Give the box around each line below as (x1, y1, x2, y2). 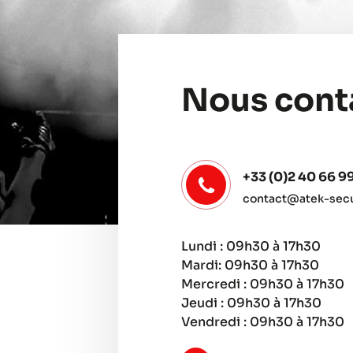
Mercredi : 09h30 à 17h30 (181, 276, 344, 292)
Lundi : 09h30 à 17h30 (181, 238, 321, 255)
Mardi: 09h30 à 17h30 (181, 257, 319, 273)
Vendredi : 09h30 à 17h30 (181, 314, 344, 330)
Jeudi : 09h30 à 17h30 (181, 295, 321, 311)
